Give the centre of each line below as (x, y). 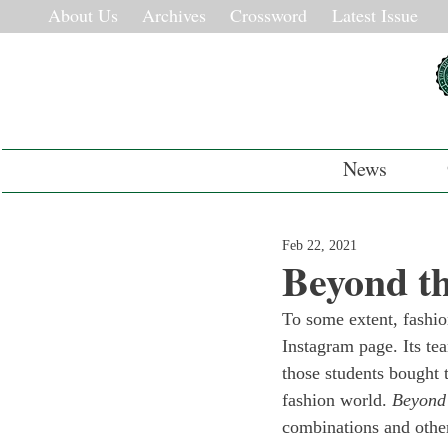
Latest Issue (375, 15)
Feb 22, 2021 (319, 245)
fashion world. (337, 400)
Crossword (268, 15)
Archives (174, 15)
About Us (83, 15)
